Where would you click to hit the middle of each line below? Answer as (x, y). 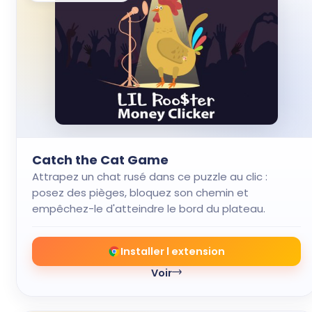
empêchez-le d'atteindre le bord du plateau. (149, 209)
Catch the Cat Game (100, 160)
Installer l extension (173, 251)
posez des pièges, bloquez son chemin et (140, 193)
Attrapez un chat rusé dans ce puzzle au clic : (150, 177)
